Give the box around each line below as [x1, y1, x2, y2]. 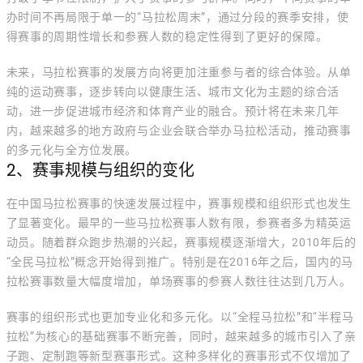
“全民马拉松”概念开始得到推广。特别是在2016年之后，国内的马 [6, 255, 353, 268]
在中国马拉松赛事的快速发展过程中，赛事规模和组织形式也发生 [6, 197, 352, 210]
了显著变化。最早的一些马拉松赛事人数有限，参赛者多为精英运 [6, 216, 352, 229]
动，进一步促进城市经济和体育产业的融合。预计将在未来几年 [6, 105, 340, 117]
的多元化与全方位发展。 [6, 143, 138, 156]
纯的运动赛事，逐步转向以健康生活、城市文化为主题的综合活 [6, 85, 340, 98]
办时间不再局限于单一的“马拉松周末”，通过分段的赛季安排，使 [6, 11, 349, 23]
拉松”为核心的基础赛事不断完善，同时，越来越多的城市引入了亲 [6, 330, 357, 343]
